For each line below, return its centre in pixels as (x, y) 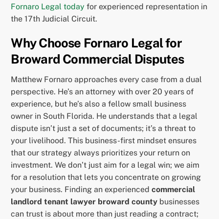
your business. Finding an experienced (81, 190)
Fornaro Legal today (48, 6)
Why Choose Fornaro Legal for (96, 43)
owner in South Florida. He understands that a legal (104, 116)
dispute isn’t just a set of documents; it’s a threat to (103, 129)
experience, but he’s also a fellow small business (99, 104)
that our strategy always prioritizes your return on (101, 153)
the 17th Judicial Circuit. (54, 19)
